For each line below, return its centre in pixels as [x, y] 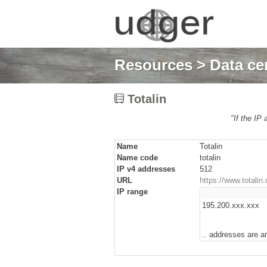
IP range [132, 192]
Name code [137, 158]
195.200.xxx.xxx [231, 205]
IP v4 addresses [146, 169]
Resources [153, 65]
